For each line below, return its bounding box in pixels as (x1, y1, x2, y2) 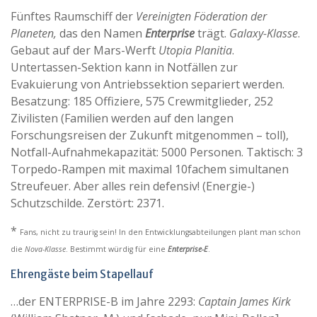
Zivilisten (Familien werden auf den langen (11, 110, 234, 127)
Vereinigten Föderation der (136, 8, 267, 25)
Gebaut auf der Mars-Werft (11, 42, 158, 59)
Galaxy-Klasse (229, 25, 298, 42)
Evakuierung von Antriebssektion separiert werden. (11, 76, 284, 93)
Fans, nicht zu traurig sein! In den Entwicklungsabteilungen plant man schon (20, 227, 301, 238)
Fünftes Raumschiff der (11, 8, 136, 25)
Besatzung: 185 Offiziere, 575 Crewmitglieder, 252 (11, 93, 273, 110)
